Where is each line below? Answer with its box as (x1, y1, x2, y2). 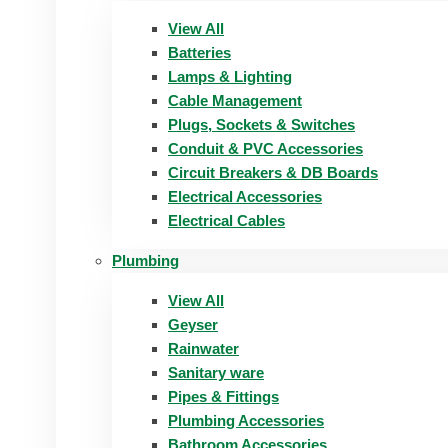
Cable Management (168, 92, 302, 109)
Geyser (168, 316, 218, 333)
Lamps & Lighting (168, 68, 292, 85)
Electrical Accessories (168, 188, 322, 205)
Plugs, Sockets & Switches (168, 116, 355, 133)
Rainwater (168, 340, 239, 357)
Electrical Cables (168, 212, 285, 229)
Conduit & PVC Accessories (168, 140, 363, 157)
